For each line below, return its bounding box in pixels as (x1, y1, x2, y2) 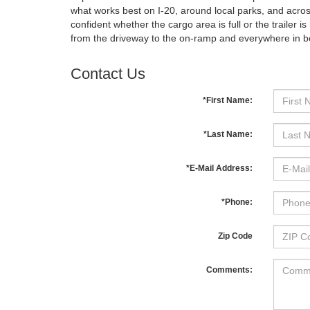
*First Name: (202, 95, 253, 106)
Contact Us (71, 65, 145, 83)
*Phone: (221, 197, 253, 208)
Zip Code (217, 231, 253, 241)
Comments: (206, 265, 253, 275)
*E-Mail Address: (185, 163, 253, 174)
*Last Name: (203, 129, 253, 140)
